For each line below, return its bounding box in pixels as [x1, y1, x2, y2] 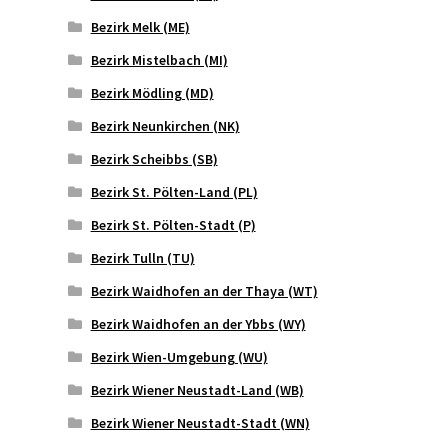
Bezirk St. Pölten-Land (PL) [90, 183, 258, 202]
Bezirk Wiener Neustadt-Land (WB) [90, 381, 304, 400]
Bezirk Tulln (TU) [90, 249, 195, 268]
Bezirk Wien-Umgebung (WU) [90, 348, 268, 367]
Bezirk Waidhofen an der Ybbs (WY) [90, 315, 306, 334]
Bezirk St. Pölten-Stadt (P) [90, 216, 256, 235]
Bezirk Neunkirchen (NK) [90, 117, 240, 136]
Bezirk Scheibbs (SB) [90, 150, 218, 169]
